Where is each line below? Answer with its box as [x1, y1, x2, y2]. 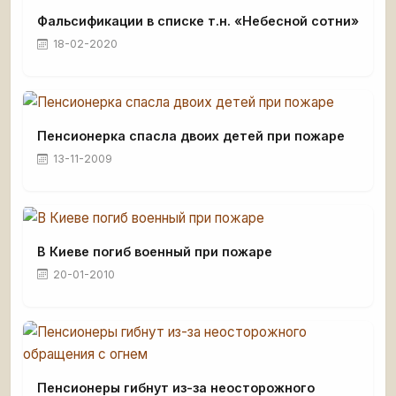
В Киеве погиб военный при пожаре [37, 243, 272, 259]
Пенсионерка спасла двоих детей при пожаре [37, 128, 345, 144]
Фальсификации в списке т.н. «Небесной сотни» [37, 13, 359, 28]
